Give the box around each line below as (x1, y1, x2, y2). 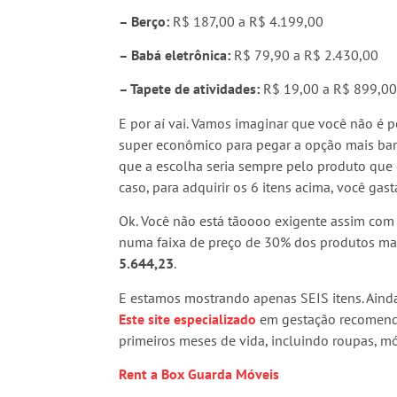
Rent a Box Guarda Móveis (119, 365, 280, 384)
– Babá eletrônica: (119, 46, 231, 65)
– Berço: (119, 12, 170, 30)
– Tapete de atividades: (119, 80, 261, 98)
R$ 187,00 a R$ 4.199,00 (169, 12, 324, 30)
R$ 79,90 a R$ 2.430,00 (230, 46, 379, 65)
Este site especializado (119, 309, 257, 328)
